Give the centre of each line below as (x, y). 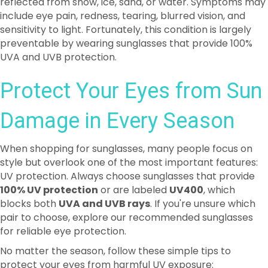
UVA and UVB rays (104, 166)
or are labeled (134, 152)
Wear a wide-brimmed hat (92, 246)
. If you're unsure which (203, 166)
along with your (197, 246)
